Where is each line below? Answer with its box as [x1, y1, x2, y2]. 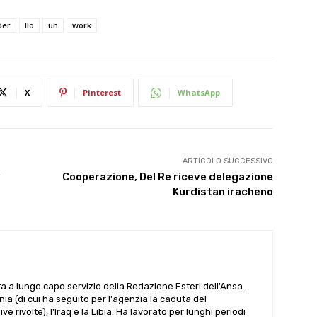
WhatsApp [178, 87, 220, 98]
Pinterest [83, 87, 121, 98]
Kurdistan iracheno [172, 185, 273, 198]
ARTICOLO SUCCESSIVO [182, 156, 273, 166]
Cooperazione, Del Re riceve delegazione [62, 171, 273, 183]
